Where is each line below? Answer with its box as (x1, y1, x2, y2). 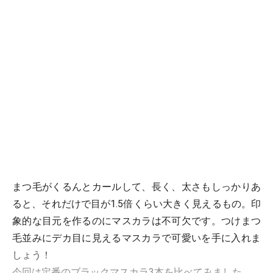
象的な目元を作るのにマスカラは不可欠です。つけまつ (12, 215, 261, 227)
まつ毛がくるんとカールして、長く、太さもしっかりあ (12, 181, 261, 193)
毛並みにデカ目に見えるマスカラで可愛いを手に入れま (12, 232, 261, 244)
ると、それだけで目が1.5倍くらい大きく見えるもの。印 (12, 198, 261, 210)
